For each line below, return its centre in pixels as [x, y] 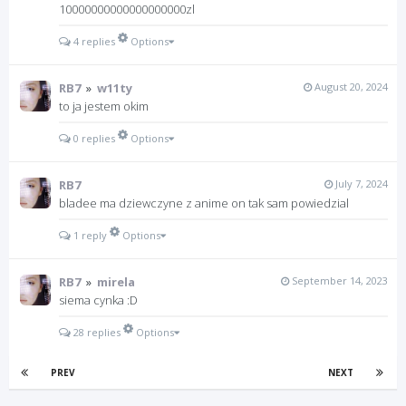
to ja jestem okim [104, 106]
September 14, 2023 [340, 281]
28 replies [96, 332]
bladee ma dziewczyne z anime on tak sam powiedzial [204, 203]
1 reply [89, 235]
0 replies [93, 138]
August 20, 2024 [351, 87]
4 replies [93, 41]
